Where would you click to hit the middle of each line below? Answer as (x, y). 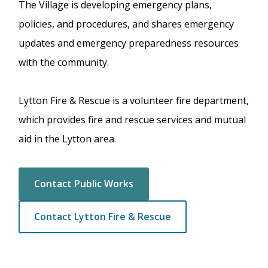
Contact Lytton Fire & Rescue (103, 216)
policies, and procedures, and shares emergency (127, 24)
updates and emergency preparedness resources (129, 43)
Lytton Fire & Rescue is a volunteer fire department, (134, 100)
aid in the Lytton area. (68, 138)
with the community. (64, 62)
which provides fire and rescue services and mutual (133, 119)
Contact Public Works (84, 183)
